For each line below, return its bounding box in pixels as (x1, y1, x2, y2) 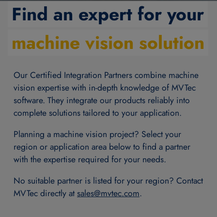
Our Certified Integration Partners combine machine (14, 69, 199, 82)
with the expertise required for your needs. (14, 153, 166, 166)
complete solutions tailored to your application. (14, 107, 182, 120)
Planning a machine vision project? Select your (14, 128, 181, 141)
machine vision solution (12, 30, 204, 56)
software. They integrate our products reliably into (14, 94, 190, 107)
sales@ (77, 187, 101, 200)
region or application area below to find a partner (14, 140, 190, 154)
